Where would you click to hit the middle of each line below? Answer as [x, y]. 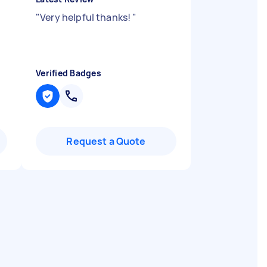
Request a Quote [106, 141]
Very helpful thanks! [86, 17]
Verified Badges [69, 73]
